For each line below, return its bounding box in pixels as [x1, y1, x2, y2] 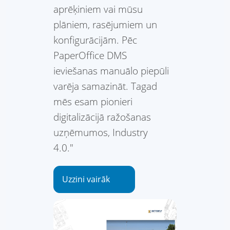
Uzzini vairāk [62, 174, 110, 185]
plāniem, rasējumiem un [53, 17, 157, 32]
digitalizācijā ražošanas [53, 110, 151, 124]
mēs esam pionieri [53, 94, 132, 109]
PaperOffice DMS [53, 48, 127, 63]
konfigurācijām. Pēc [53, 33, 137, 47]
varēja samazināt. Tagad [53, 79, 157, 93]
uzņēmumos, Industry [53, 125, 148, 140]
